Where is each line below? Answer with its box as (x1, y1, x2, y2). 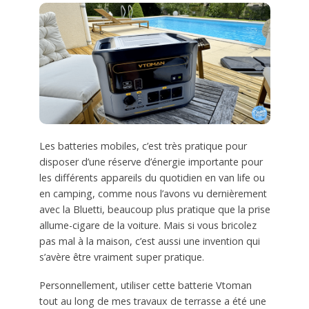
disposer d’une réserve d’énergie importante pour (39, 155, 263, 169)
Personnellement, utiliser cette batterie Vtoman (39, 279, 252, 292)
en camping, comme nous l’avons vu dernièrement (39, 187, 267, 201)
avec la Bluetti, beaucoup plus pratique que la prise (39, 203, 270, 217)
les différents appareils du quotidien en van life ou (39, 171, 265, 185)
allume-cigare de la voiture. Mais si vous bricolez (39, 219, 257, 232)
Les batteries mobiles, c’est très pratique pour (39, 139, 247, 153)
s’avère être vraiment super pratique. (39, 250, 204, 264)
